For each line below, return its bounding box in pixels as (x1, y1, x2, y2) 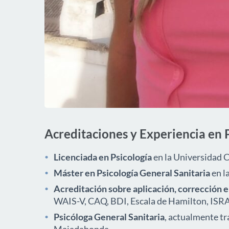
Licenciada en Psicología (54, 151, 152, 163)
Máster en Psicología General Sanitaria (54, 167, 210, 178)
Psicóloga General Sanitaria (54, 211, 165, 222)
